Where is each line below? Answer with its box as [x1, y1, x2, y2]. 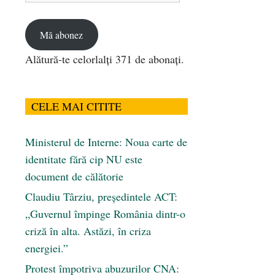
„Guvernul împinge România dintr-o [25, 206, 185, 222]
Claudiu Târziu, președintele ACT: [25, 189, 177, 204]
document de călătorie [25, 169, 123, 184]
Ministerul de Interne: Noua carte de [25, 134, 187, 150]
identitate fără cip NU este [25, 152, 142, 167]
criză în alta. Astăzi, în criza [25, 223, 151, 239]
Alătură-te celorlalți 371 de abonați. [25, 52, 184, 67]
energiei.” [25, 241, 68, 256]
